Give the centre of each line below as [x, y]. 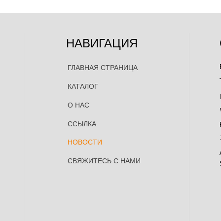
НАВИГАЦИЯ [102, 43]
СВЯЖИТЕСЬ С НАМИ [104, 161]
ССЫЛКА [82, 124]
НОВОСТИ [85, 142]
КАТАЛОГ [83, 87]
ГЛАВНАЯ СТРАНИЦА [102, 68]
